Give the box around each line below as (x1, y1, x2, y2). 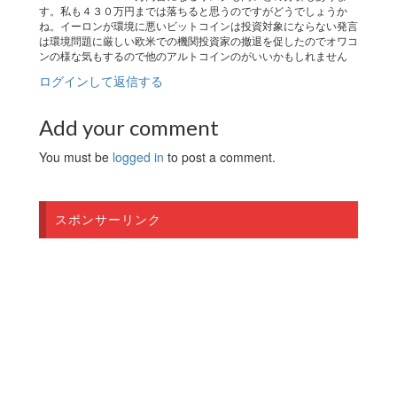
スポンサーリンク (55, 211, 161, 227)
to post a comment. (164, 147, 276, 166)
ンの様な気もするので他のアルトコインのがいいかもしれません (39, 47, 347, 63)
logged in (113, 147, 164, 166)
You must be (39, 147, 113, 166)
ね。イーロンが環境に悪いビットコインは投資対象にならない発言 (39, 17, 358, 33)
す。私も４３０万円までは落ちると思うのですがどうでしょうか (39, 2, 347, 18)
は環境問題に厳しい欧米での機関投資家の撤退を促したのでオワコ (39, 32, 358, 48)
